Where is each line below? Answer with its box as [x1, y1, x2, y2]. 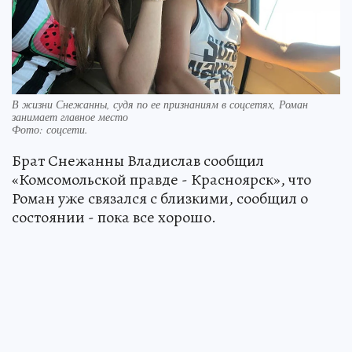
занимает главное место [12, 109, 128, 125]
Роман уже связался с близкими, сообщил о [12, 188, 308, 210]
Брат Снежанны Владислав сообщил [12, 150, 264, 172]
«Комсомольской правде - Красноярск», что [12, 169, 311, 191]
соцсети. [46, 122, 88, 137]
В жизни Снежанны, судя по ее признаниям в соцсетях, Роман [12, 97, 308, 112]
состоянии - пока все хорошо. [12, 207, 216, 229]
